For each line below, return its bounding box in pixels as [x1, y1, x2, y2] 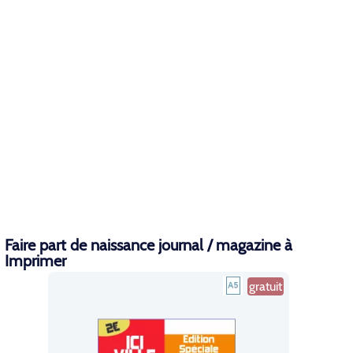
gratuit [248, 279, 282, 294]
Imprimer [5, 251, 66, 270]
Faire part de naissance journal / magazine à [5, 236, 292, 255]
